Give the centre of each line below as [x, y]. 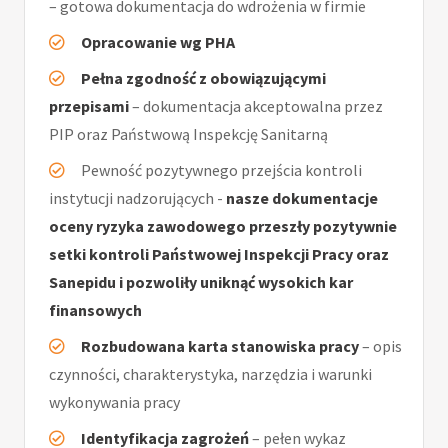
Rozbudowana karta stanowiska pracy [220, 346]
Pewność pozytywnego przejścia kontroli [221, 170]
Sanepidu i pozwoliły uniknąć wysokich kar [201, 282]
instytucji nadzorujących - [137, 198]
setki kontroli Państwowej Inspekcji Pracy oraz [219, 254]
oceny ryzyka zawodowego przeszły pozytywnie [223, 226]
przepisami [89, 106]
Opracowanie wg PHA [158, 42]
